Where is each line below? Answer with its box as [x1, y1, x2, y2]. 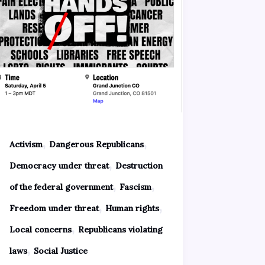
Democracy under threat [9, 160, 109, 172]
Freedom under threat [9, 203, 99, 214]
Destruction [115, 160, 163, 172]
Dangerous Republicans [49, 139, 144, 150]
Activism [9, 139, 43, 150]
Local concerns [9, 224, 72, 235]
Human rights [105, 203, 159, 214]
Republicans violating [77, 224, 163, 235]
